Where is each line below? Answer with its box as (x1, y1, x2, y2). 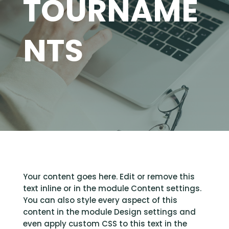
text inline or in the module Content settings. (22, 183, 201, 194)
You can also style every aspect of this (22, 195, 177, 205)
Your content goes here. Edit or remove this (22, 171, 195, 182)
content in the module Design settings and (22, 207, 196, 217)
